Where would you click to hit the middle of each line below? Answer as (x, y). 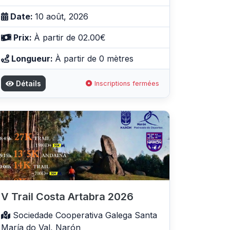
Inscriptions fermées (126, 84)
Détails (27, 84)
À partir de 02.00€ (70, 38)
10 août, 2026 (62, 17)
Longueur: (32, 59)
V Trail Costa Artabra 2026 (67, 196)
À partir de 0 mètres (94, 59)
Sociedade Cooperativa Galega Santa (84, 215)
